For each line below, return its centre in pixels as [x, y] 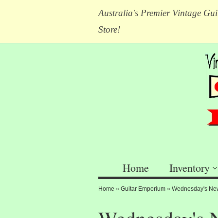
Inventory [190, 168]
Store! [110, 29]
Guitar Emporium [143, 189]
